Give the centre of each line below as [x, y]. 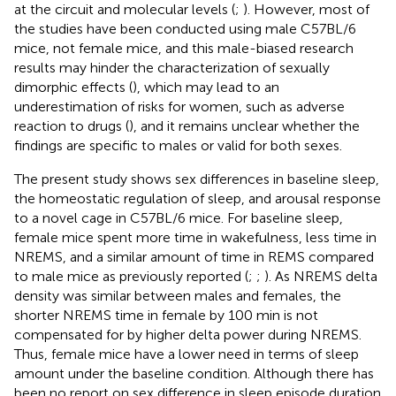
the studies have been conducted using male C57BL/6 [185, 28]
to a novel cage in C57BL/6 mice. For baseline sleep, [179, 217]
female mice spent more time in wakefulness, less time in [195, 237]
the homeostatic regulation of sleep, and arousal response [198, 198]
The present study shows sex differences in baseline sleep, [197, 179]
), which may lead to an [206, 87]
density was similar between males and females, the [178, 295]
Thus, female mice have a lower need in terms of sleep [187, 354]
